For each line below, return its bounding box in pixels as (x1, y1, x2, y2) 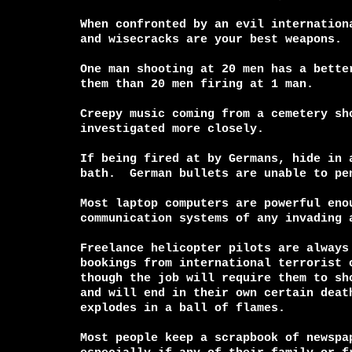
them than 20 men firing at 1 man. (80, 78, 313, 90)
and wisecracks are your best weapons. (80, 33, 342, 46)
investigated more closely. (80, 123, 264, 135)
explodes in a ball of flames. (80, 302, 285, 314)
